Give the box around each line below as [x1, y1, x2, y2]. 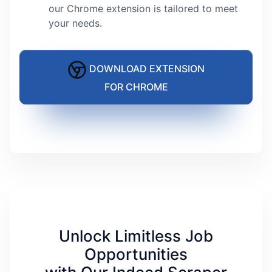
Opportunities [84, 244, 188, 263]
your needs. [49, 17, 102, 30]
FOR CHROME [104, 81, 168, 93]
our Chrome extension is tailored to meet [49, 2, 238, 15]
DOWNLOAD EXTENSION [87, 63, 205, 75]
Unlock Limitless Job [59, 226, 213, 245]
